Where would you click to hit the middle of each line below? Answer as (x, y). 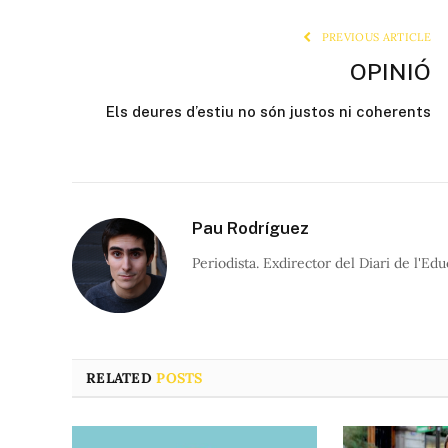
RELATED (121, 378)
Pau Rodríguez (250, 228)
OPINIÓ (390, 72)
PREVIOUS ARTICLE (374, 37)
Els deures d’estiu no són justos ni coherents (268, 112)
